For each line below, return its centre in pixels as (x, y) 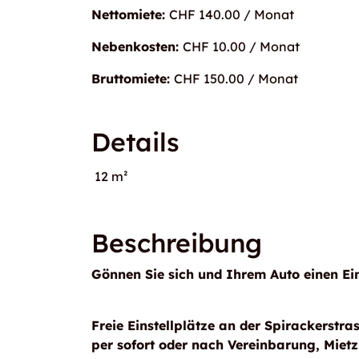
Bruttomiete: (133, 79)
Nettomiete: (130, 14)
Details (135, 142)
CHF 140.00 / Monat (232, 14)
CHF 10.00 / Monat (241, 46)
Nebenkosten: (137, 46)
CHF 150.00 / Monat (236, 79)
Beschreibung (177, 243)
